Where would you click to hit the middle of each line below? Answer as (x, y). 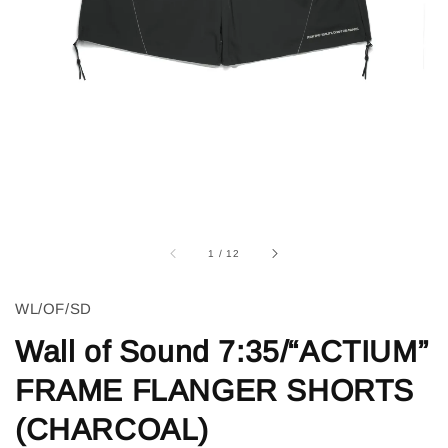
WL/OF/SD (53, 309)
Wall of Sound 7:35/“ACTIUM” (222, 352)
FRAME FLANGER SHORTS (215, 391)
